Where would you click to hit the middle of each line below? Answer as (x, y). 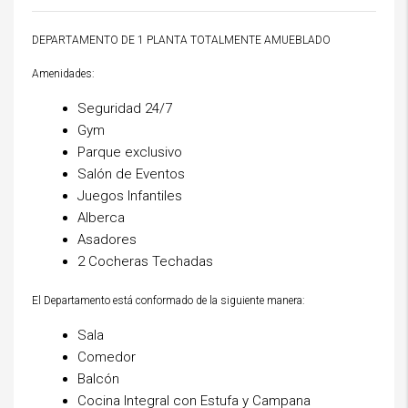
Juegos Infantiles (130, 196)
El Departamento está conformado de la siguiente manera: (168, 301)
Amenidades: (63, 74)
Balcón (98, 379)
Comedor (107, 357)
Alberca (101, 218)
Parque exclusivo (130, 152)
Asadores (107, 240)
